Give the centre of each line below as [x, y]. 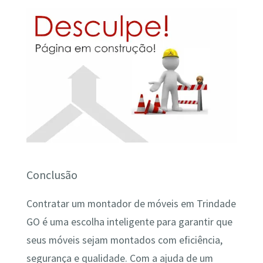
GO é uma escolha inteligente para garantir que [129, 222]
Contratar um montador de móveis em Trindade [131, 203]
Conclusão [52, 175]
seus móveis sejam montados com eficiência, [124, 240]
